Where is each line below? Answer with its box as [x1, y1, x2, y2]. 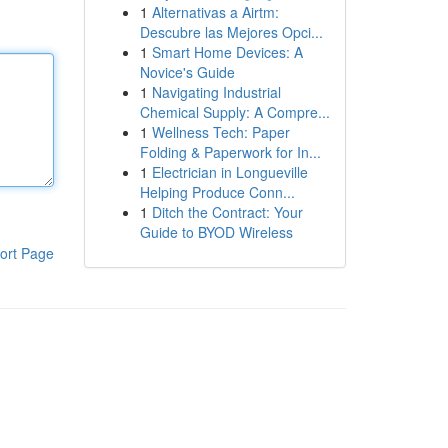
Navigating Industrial [151, 82, 281, 102]
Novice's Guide [139, 62, 235, 82]
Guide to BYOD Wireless [139, 222, 293, 242]
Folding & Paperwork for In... [139, 142, 321, 162]
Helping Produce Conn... [139, 182, 295, 202]
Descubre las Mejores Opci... [139, 22, 323, 42]
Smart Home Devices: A [151, 42, 303, 62]
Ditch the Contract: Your [151, 202, 303, 222]
